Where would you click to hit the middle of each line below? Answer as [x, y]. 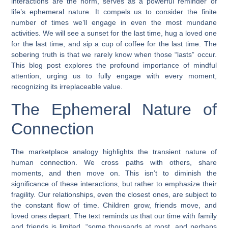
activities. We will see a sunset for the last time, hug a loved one [114, 33]
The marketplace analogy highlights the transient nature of [114, 151]
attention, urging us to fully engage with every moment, [114, 76]
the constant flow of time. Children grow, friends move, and [114, 205]
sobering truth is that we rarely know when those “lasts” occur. [114, 55]
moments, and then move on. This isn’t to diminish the [114, 173]
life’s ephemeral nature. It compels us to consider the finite [114, 12]
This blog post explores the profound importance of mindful [114, 65]
